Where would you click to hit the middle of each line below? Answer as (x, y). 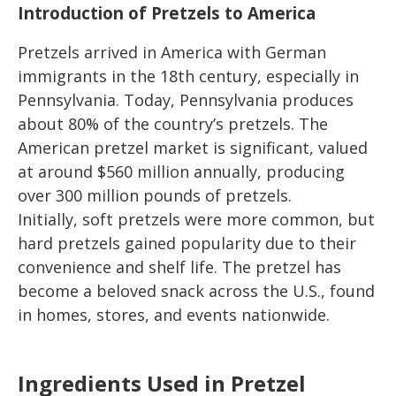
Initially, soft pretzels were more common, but (196, 219)
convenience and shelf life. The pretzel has (179, 267)
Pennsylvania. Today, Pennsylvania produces (186, 99)
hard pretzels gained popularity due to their (187, 243)
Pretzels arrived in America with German (172, 52)
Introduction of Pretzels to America (167, 13)
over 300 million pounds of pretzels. (155, 195)
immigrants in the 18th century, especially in (188, 76)
